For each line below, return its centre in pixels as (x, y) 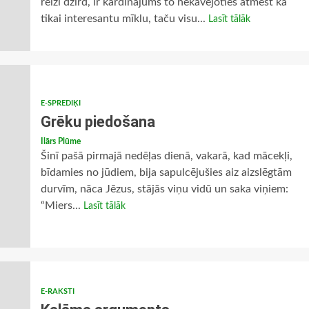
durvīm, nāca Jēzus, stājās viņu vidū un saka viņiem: (164, 189)
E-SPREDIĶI (60, 103)
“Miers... (62, 206)
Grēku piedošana (98, 122)
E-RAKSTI (57, 291)
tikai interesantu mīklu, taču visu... (124, 19)
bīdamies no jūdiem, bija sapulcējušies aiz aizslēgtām (166, 172)
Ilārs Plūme (60, 141)
